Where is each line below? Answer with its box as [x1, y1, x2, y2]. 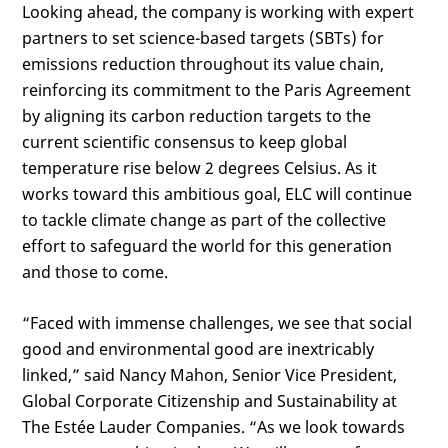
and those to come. [22, 261, 168, 283]
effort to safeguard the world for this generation [22, 235, 392, 257]
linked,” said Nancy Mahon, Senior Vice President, [22, 364, 397, 386]
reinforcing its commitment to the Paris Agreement [22, 79, 411, 101]
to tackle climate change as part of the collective [22, 209, 386, 231]
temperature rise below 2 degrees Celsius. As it [22, 157, 377, 179]
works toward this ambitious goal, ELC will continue [22, 183, 412, 205]
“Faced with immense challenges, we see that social [22, 312, 412, 334]
